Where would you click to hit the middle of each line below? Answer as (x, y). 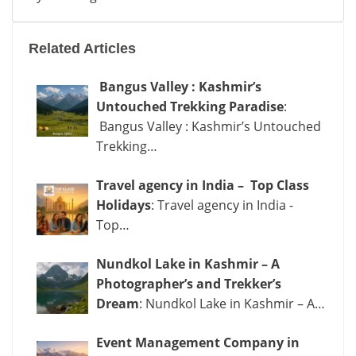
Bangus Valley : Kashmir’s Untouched (209, 126)
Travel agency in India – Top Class (203, 185)
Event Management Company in (198, 342)
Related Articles (82, 48)
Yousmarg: (294, 14)
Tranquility (294, 114)
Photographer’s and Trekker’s (189, 284)
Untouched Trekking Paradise (190, 106)
